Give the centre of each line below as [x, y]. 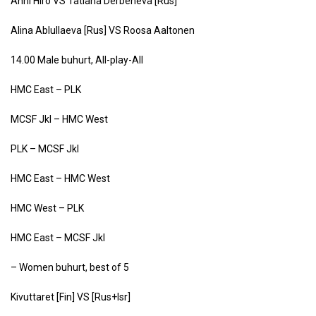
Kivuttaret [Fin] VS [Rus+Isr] [71, 297]
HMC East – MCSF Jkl [58, 238]
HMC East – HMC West [60, 178]
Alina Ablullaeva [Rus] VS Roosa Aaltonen [103, 30]
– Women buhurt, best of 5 [70, 267]
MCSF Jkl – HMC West [59, 119]
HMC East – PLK [46, 90]
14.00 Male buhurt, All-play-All [77, 60]
